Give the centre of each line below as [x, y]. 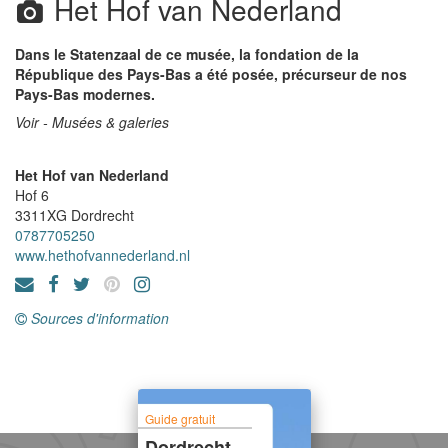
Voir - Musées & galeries [92, 122]
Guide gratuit [180, 418]
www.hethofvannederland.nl [102, 255]
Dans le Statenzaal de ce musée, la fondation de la [187, 54]
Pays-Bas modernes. [85, 94]
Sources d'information [100, 318]
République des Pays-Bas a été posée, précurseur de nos [211, 74]
